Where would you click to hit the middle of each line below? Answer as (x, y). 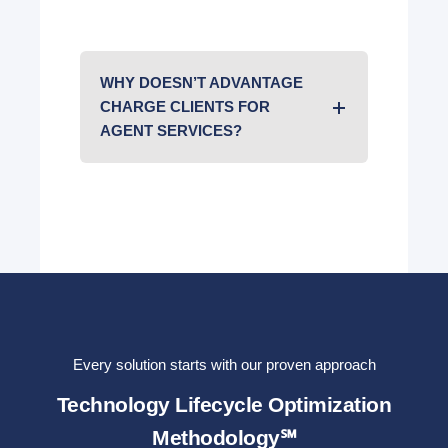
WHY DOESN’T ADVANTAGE (201, 82)
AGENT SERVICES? (171, 130)
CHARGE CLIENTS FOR (185, 106)
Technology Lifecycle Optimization (224, 404)
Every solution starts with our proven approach (224, 364)
